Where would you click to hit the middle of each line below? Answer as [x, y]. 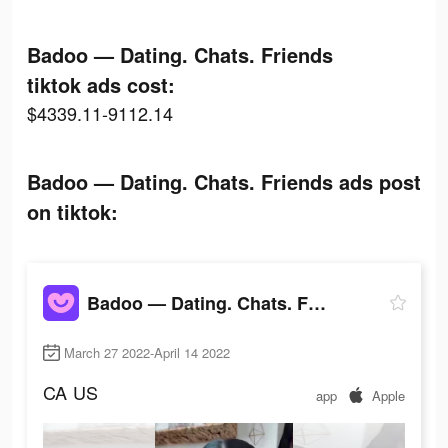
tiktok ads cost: [101, 84]
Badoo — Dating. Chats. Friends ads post [224, 181]
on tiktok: [72, 211]
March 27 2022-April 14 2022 [147, 353]
